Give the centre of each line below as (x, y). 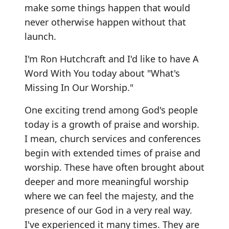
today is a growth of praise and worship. (112, 124)
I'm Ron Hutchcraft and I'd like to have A (112, 59)
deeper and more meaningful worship (107, 181)
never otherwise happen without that (105, 22)
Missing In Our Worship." (79, 87)
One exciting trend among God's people (111, 110)
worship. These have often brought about (114, 167)
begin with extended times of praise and (112, 153)
